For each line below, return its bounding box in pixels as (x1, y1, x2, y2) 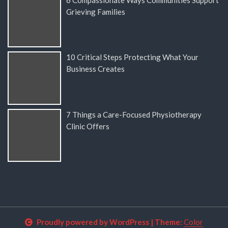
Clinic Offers (66, 121, 109, 131)
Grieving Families (66, 7, 125, 16)
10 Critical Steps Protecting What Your (66, 52, 198, 62)
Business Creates (66, 64, 125, 74)
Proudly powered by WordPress (35, 217, 151, 227)
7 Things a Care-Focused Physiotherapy (66, 109, 202, 119)
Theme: (155, 217, 184, 227)
